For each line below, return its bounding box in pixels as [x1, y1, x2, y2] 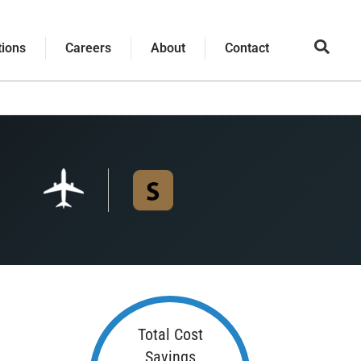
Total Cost [137, 325, 203, 345]
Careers [64, 40, 111, 56]
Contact [224, 40, 269, 56]
